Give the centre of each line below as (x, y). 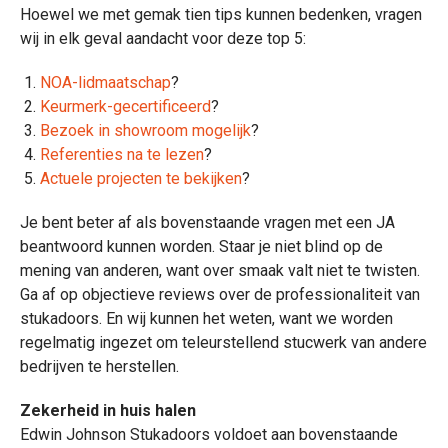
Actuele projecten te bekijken (141, 178)
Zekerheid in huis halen (108, 410)
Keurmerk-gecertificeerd (125, 106)
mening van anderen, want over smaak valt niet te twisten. (220, 270)
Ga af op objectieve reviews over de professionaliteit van (220, 294)
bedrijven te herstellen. (99, 366)
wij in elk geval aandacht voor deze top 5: (163, 38)
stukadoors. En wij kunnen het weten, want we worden (206, 318)
